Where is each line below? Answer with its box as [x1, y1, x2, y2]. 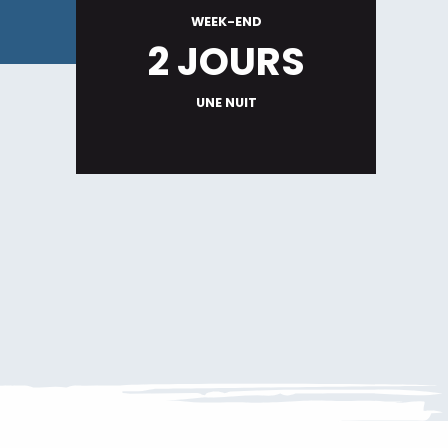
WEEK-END [190, 13, 262, 30]
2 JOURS [147, 35, 305, 88]
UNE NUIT [195, 94, 257, 111]
